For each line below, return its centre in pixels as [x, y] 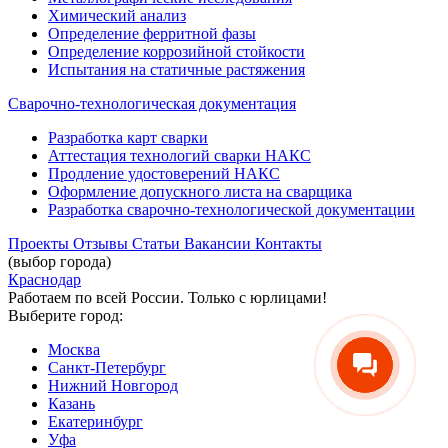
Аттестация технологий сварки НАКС [179, 156]
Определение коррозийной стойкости [176, 52]
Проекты [40, 244]
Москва [74, 350]
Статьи [158, 244]
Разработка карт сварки [128, 138]
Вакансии [219, 244]
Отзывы [102, 244]
